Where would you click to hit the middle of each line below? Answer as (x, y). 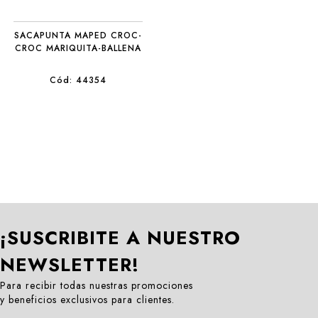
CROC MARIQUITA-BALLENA (78, 48)
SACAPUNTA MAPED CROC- (78, 35)
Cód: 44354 (78, 80)
